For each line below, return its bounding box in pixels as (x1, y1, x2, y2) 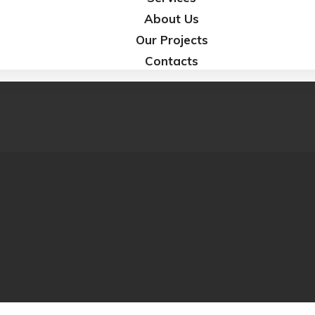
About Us (144, 11, 199, 26)
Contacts (145, 53, 198, 68)
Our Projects (135, 32, 208, 47)
